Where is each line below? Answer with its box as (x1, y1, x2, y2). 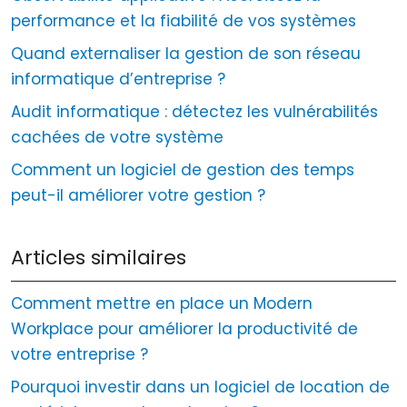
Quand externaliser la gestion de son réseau (11, 42, 361, 65)
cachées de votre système (11, 125, 223, 148)
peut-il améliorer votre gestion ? (11, 184, 265, 206)
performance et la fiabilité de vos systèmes (11, 9, 356, 32)
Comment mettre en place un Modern (11, 292, 313, 314)
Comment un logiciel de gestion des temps (11, 158, 354, 181)
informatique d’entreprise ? (11, 67, 225, 90)
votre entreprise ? (11, 342, 148, 365)
